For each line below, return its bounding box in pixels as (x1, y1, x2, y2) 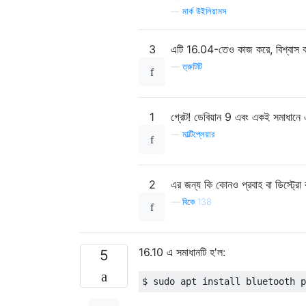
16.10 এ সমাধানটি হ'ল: (139, 245, 225, 259)
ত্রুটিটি (182, 61, 202, 72)
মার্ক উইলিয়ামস (182, 5, 227, 16)
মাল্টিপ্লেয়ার (182, 128, 214, 139)
